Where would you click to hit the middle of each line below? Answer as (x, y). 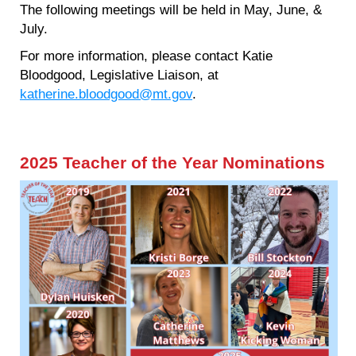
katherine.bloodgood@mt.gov (106, 93)
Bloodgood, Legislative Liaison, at (119, 74)
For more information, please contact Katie (146, 55)
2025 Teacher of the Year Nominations (172, 163)
